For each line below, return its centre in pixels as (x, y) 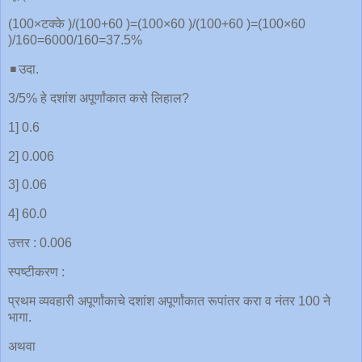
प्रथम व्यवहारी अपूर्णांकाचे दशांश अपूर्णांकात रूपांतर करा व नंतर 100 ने (169, 301)
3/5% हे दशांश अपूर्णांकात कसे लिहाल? (99, 98)
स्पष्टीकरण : (36, 271)
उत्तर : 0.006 (40, 243)
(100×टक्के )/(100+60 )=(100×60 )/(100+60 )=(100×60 (157, 24)
